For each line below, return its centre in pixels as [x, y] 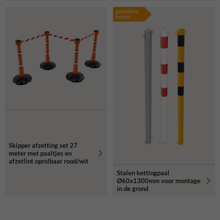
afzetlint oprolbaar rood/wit [49, 161]
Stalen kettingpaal [143, 173]
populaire [127, 11]
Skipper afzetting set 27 [43, 145]
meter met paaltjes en [40, 153]
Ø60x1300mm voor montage [159, 180]
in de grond [133, 188]
